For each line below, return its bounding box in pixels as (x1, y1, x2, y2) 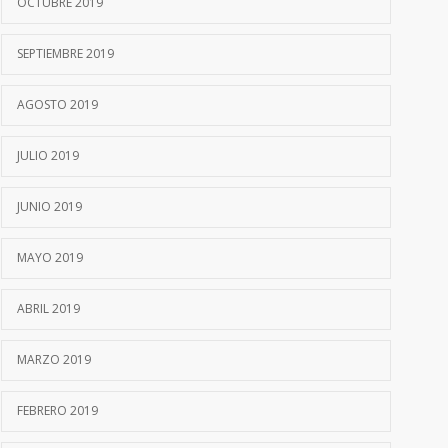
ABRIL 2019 (17, 300, 80, 318)
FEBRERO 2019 (17, 402, 98, 420)
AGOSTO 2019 (17, 96, 98, 114)
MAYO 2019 (17, 249, 83, 267)
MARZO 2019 (17, 351, 91, 369)
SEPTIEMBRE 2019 (17, 45, 114, 63)
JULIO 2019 (17, 147, 79, 165)
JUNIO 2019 (17, 198, 82, 216)
